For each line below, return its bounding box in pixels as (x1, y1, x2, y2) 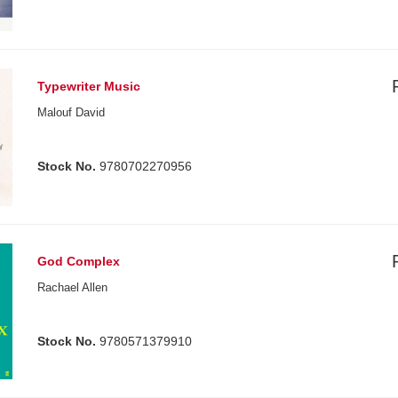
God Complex (37, 253, 121, 268)
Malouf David (37, 105, 106, 119)
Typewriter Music (37, 78, 141, 93)
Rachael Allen (37, 280, 108, 294)
